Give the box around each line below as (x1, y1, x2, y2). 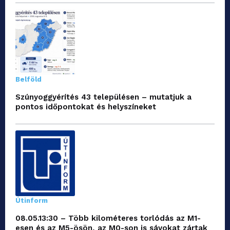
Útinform (15, 196, 48, 204)
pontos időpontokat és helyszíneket (15, 102, 156, 111)
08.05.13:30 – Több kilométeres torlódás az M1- (15, 213, 201, 223)
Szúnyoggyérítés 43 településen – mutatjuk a (15, 92, 191, 102)
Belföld (15, 75, 42, 83)
